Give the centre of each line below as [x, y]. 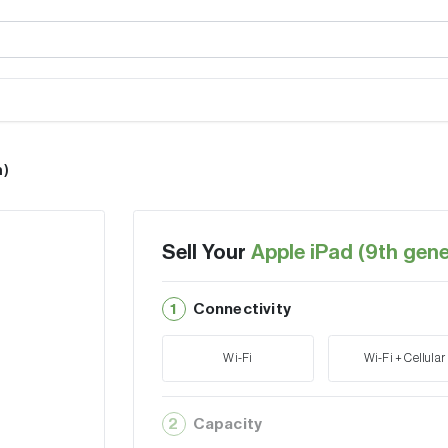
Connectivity [241, 308]
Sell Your [206, 252]
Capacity [227, 423]
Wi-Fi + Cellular [404, 358]
